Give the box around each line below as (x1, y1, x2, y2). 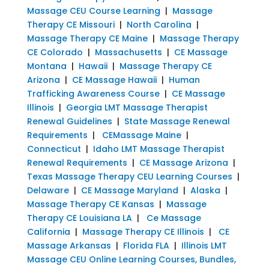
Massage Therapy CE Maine (26, 32, 148, 44)
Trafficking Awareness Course (26, 87, 160, 100)
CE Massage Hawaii (71, 73, 157, 86)
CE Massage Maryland (80, 184, 178, 196)
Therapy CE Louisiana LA (26, 211, 132, 224)
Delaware (26, 184, 69, 196)
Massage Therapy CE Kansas (26, 198, 154, 210)
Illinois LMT (181, 239, 227, 252)
